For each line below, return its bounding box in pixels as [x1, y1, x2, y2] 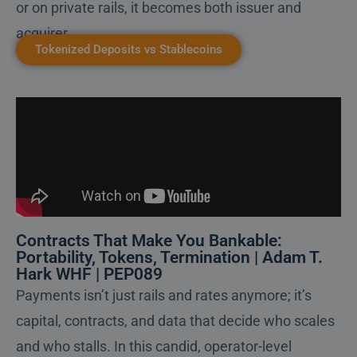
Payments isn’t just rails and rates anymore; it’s [16, 287, 312, 304]
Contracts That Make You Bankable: [16, 231, 282, 251]
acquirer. [16, 25, 71, 42]
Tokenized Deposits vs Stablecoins [35, 42, 222, 57]
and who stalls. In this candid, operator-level [16, 338, 292, 355]
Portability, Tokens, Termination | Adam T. [16, 248, 323, 268]
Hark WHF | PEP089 [16, 265, 163, 284]
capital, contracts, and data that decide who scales [16, 312, 335, 330]
